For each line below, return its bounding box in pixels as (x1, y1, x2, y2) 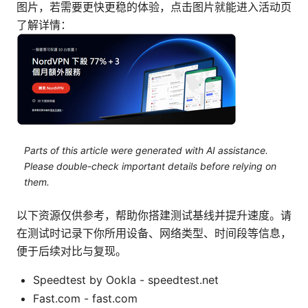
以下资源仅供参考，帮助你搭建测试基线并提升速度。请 (16, 208, 291, 223)
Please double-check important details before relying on (23, 159, 276, 172)
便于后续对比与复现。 (16, 244, 126, 258)
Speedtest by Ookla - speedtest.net (33, 273, 219, 287)
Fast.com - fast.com (33, 291, 137, 306)
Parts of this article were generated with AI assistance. (23, 144, 268, 156)
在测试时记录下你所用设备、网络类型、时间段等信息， (16, 226, 291, 241)
